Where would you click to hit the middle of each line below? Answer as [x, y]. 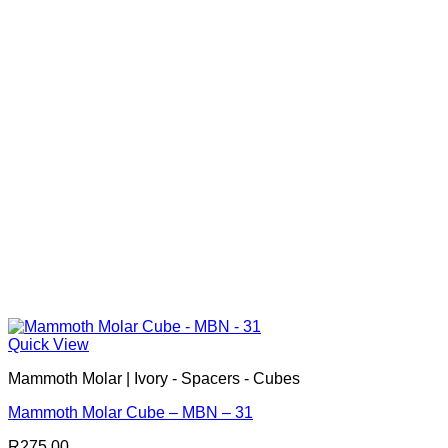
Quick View [48, 345]
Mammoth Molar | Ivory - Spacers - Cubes [154, 379]
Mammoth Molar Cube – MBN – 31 [130, 413]
